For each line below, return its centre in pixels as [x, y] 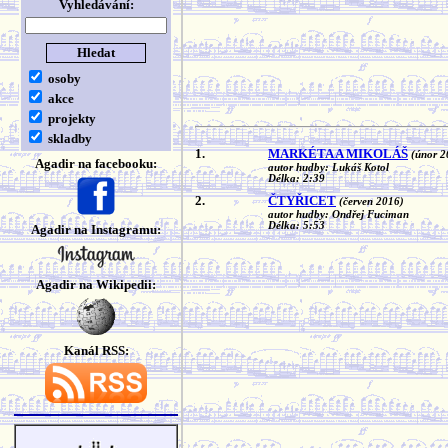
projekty [70, 118]
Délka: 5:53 [296, 225]
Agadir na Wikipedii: [96, 284]
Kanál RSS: [96, 350]
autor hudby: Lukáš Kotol [328, 167]
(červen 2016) [371, 201]
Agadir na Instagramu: [96, 229]
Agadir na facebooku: [96, 163]
